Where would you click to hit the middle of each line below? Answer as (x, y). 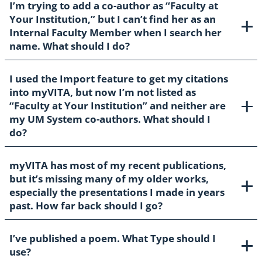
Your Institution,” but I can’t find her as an (113, 19)
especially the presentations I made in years (117, 192)
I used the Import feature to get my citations (119, 79)
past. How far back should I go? (86, 206)
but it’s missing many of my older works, (109, 179)
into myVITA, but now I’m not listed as (103, 92)
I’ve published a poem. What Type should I (113, 239)
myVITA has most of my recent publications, (118, 166)
